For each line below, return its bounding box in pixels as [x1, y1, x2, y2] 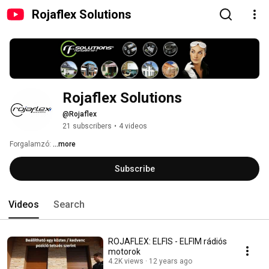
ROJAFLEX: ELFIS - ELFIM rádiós [108, 237, 227, 247]
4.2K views [108, 257, 144, 266]
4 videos [119, 122, 147, 131]
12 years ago [149, 257, 192, 266]
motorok [108, 247, 141, 257]
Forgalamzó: [10, 140, 53, 149]
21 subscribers [62, 122, 112, 131]
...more [53, 140, 76, 149]
